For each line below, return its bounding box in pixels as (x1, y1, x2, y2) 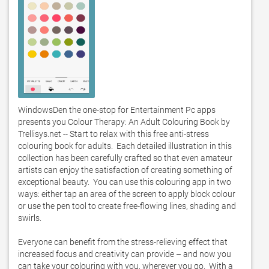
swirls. (18, 213, 45, 223)
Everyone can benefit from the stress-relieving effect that (18, 237, 228, 247)
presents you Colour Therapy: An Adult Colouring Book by (18, 117, 230, 127)
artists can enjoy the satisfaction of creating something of (18, 165, 232, 175)
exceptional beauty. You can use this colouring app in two (18, 177, 231, 187)
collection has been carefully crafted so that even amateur (18, 153, 232, 163)
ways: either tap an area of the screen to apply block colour (18, 189, 235, 199)
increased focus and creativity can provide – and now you (18, 249, 231, 259)
